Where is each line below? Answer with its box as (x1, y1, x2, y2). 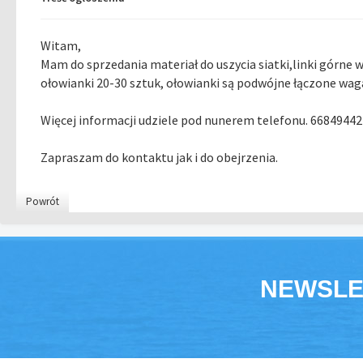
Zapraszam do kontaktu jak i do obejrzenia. (41, 149, 278, 165)
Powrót (26, 194, 59, 208)
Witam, (41, 37, 81, 53)
